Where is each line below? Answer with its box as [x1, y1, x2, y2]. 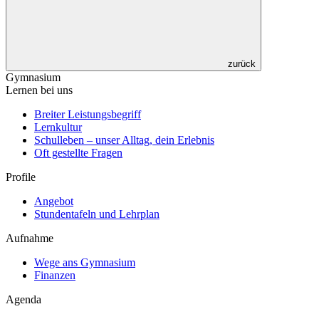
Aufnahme [6, 231, 53, 244]
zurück [225, 58, 256, 69]
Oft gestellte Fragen [34, 146, 122, 159]
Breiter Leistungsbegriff [34, 108, 141, 120]
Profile [6, 170, 36, 183]
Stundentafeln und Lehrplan [34, 207, 159, 220]
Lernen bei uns [6, 83, 73, 96]
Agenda [6, 293, 41, 305]
